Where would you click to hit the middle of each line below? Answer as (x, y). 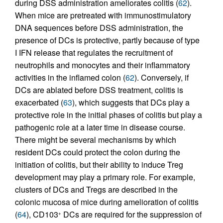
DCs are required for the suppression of (131, 214)
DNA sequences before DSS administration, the (99, 27)
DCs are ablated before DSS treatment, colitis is (99, 90)
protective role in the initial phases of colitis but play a (109, 114)
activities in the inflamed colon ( (70, 77)
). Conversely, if (162, 77)
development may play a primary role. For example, (105, 177)
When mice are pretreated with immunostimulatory (103, 15)
